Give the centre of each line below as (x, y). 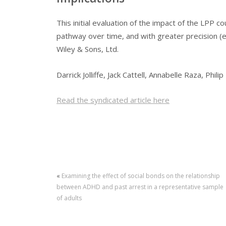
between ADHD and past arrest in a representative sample (140, 187)
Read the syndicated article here (113, 100)
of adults (69, 198)
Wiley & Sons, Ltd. (88, 49)
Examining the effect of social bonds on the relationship (141, 176)
